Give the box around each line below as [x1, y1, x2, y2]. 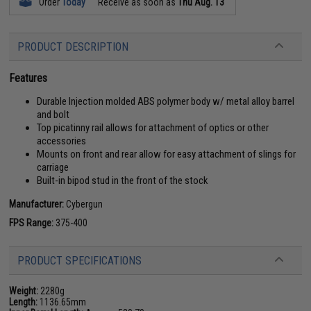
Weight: [9, 285, 39, 296]
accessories [37, 134, 87, 147]
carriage [37, 160, 69, 174]
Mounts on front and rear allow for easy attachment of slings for [37, 147, 296, 160]
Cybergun [64, 198, 103, 210]
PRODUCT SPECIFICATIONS [17, 253, 142, 267]
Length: [9, 296, 38, 308]
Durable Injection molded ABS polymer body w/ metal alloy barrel [37, 94, 295, 108]
